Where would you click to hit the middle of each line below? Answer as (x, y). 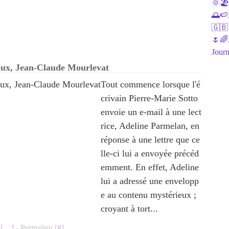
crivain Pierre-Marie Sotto (149, 98)
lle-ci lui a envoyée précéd (150, 153)
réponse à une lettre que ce (150, 140)
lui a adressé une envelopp (150, 181)
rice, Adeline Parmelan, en (150, 126)
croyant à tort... (129, 209)
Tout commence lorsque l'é (151, 84)
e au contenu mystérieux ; (148, 195)
